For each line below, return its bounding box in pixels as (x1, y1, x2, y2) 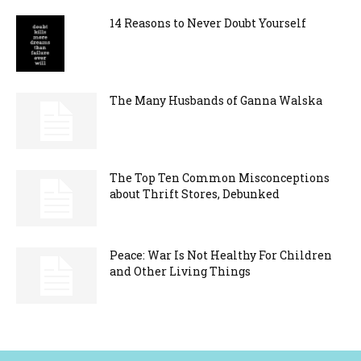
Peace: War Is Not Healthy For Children (110, 247, 332, 263)
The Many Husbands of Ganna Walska (110, 93, 322, 109)
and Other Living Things (110, 263, 251, 280)
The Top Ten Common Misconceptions (110, 170, 330, 186)
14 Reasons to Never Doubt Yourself (110, 15, 306, 31)
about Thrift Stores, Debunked (110, 186, 280, 202)
